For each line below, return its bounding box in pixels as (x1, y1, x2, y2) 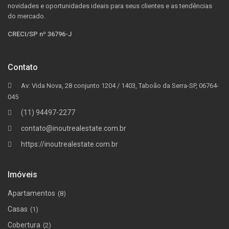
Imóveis (8, 170, 38, 179)
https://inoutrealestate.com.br (21, 140, 119, 148)
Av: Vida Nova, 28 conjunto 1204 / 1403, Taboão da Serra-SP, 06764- (21, 82, 219, 89)
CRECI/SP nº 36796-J (8, 30, 72, 38)
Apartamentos (8, 189, 56, 197)
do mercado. (8, 12, 46, 20)
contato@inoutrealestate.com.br (21, 124, 127, 132)
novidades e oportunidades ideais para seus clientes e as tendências (8, 2, 213, 10)
